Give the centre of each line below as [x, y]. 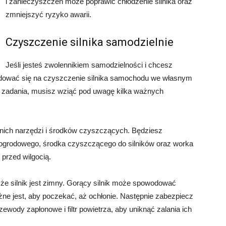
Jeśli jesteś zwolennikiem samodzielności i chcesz [89, 65]
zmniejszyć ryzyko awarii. [48, 14]
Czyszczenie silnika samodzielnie [90, 42]
